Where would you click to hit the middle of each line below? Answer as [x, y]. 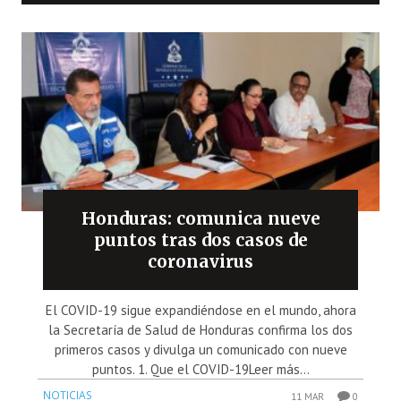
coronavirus [200, 262]
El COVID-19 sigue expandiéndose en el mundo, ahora [200, 311]
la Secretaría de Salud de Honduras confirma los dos [200, 330]
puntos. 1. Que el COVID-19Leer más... [200, 370]
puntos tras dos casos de [200, 240]
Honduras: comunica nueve [200, 219]
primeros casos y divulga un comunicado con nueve [200, 350]
